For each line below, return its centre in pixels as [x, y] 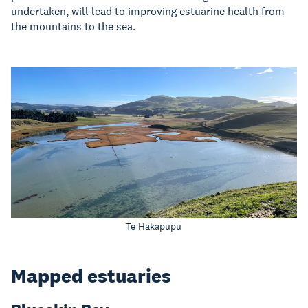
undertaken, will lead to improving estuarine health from [148, 12]
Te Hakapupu [154, 226]
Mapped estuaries [91, 275]
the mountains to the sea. [73, 27]
